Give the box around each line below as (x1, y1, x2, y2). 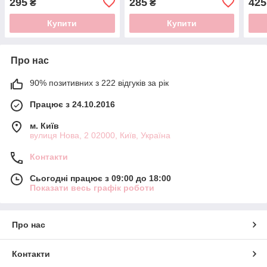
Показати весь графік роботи (30, 182, 154, 193)
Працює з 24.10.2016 (30, 99, 115, 109)
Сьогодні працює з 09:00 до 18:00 (30, 173, 171, 183)
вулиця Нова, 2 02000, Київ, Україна (30, 130, 170, 140)
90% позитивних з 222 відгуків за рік (30, 77, 169, 88)
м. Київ (30, 120, 59, 131)
